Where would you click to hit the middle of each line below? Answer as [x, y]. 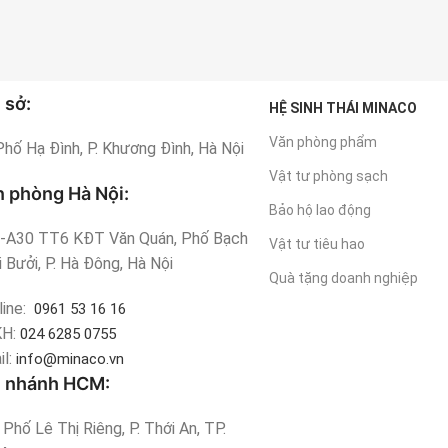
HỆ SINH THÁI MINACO [343, 108]
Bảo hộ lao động [320, 210]
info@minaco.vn [70, 359]
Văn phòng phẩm [323, 142]
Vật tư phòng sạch [329, 176]
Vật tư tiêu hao [317, 244]
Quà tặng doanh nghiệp [344, 278]
